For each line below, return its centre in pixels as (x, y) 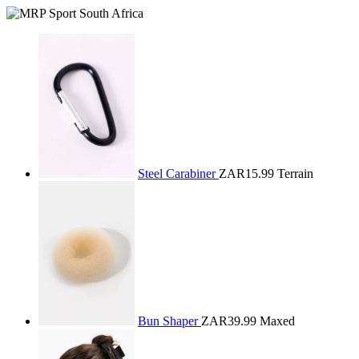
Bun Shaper (169, 321)
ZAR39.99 (229, 321)
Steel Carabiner (178, 173)
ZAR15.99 (246, 173)
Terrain (295, 173)
